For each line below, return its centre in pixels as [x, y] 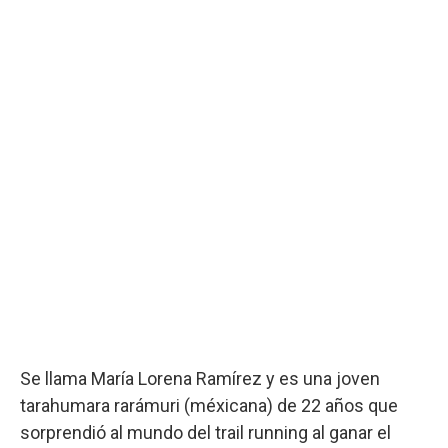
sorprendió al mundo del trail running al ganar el [205, 432]
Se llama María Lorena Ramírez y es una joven [200, 378]
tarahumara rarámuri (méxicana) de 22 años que [209, 405]
